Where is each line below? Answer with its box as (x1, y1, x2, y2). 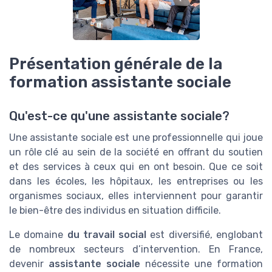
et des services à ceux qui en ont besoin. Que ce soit (9, 161, 263, 173)
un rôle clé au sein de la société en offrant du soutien (9, 146, 263, 158)
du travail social (67, 229, 147, 241)
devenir (9, 258, 49, 270)
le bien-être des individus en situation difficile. (9, 205, 221, 217)
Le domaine (9, 229, 67, 241)
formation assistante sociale (9, 73, 231, 91)
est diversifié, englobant (146, 229, 263, 241)
